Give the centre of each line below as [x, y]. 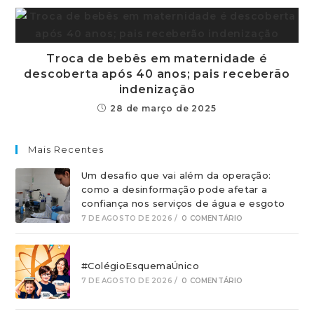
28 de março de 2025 [163, 108]
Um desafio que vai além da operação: [176, 175]
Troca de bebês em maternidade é [157, 58]
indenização [157, 89]
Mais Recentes [66, 149]
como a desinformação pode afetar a [174, 189]
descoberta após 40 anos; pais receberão [157, 74]
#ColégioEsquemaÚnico [140, 265]
